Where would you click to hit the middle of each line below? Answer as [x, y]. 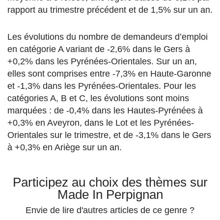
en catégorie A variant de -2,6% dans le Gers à [99, 49]
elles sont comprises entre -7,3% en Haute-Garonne [109, 74]
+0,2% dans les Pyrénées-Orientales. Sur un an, [102, 62]
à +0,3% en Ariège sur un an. [65, 148]
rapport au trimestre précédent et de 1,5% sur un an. [110, 10]
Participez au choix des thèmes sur [110, 182]
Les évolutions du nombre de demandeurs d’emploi [108, 37]
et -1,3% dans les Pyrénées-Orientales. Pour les [102, 86]
